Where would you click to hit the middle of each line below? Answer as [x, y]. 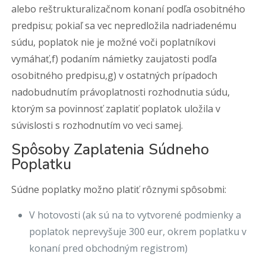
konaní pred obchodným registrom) [109, 248]
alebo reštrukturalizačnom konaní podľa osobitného [129, 9]
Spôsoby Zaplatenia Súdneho [110, 150]
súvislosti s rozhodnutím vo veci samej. [97, 125]
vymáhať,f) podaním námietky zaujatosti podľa [114, 59]
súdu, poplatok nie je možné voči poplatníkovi [114, 42]
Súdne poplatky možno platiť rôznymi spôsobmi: [119, 189]
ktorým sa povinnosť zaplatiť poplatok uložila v [116, 109]
